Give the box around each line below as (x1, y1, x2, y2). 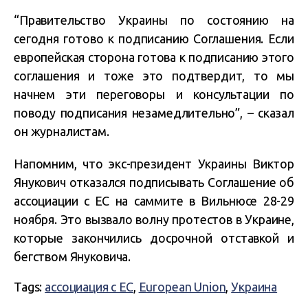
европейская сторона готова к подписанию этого (14, 50, 294, 64)
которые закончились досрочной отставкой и (14, 231, 294, 245)
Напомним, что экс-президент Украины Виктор (14, 157, 294, 170)
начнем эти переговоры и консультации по (14, 87, 294, 101)
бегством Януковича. (14, 250, 131, 263)
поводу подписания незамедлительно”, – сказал (14, 106, 294, 120)
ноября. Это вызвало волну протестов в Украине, (14, 212, 294, 226)
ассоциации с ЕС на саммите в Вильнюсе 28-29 (14, 194, 294, 208)
